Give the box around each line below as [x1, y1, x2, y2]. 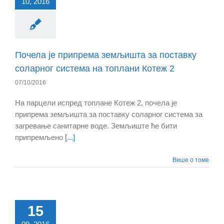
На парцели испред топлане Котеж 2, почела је [15, 98, 177, 107]
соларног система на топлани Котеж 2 [15, 63, 174, 74]
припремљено [15, 133, 65, 142]
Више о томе [172, 156, 209, 164]
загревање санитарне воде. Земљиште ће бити [15, 121, 177, 130]
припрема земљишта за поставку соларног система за [15, 110, 202, 119]
